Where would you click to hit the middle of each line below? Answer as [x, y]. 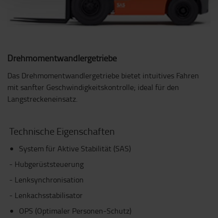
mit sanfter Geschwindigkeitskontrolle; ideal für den [93, 87]
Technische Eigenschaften [62, 131]
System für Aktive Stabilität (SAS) [75, 148]
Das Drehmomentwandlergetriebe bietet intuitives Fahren [103, 75]
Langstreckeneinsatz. [42, 99]
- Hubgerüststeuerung [46, 164]
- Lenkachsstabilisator [46, 195]
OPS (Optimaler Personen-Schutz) [75, 210]
